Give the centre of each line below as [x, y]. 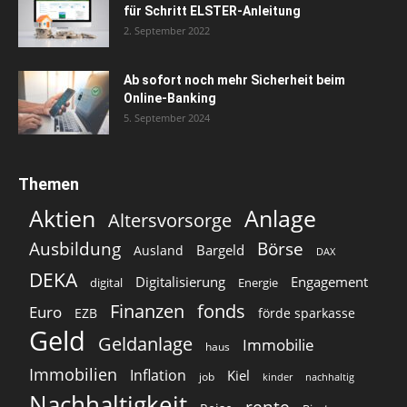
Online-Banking [170, 98]
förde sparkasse [307, 313]
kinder [278, 376]
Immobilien [73, 374]
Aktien [62, 218]
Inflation [158, 375]
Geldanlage [145, 343]
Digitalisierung [180, 282]
